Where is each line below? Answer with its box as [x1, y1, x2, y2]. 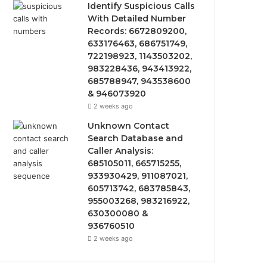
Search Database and [88, 133, 184, 144]
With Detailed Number [88, 13, 187, 24]
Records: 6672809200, [88, 26, 187, 36]
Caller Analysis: [88, 145, 154, 156]
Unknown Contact [88, 120, 170, 131]
